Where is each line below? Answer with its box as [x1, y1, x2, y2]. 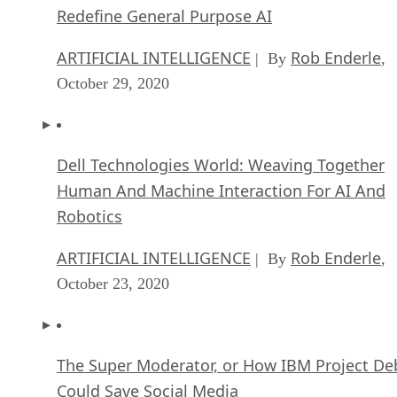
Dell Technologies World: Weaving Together [57, 154, 385, 176]
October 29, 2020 [57, 74, 169, 93]
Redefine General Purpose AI [57, 5, 272, 27]
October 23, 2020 [57, 275, 169, 293]
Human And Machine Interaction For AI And [57, 180, 385, 202]
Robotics [57, 206, 122, 228]
